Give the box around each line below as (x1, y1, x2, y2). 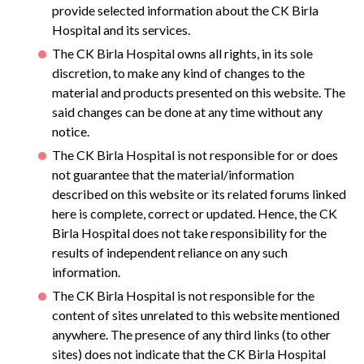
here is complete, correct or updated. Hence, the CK (52, 206, 337, 221)
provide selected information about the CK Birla (52, 2, 318, 18)
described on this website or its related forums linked (52, 186, 346, 201)
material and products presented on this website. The (52, 84, 345, 100)
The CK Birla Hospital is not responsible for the (52, 288, 314, 303)
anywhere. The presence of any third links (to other (52, 327, 331, 342)
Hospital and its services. (52, 22, 190, 37)
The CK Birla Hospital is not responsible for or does (52, 147, 338, 162)
